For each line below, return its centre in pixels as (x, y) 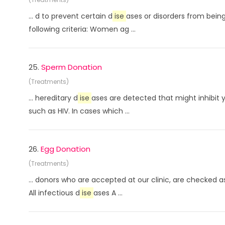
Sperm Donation (72, 67)
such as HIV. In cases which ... (79, 111)
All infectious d (54, 193)
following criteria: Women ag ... (82, 29)
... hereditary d (53, 98)
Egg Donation (66, 149)
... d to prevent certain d (71, 16)
